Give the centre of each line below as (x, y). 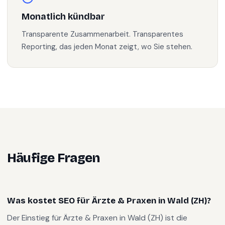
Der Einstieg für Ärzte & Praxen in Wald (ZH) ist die (97, 218)
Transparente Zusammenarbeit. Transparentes (102, 34)
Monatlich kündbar (63, 17)
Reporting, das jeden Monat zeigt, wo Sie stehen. (107, 47)
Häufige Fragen (53, 158)
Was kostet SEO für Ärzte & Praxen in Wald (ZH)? (109, 201)
